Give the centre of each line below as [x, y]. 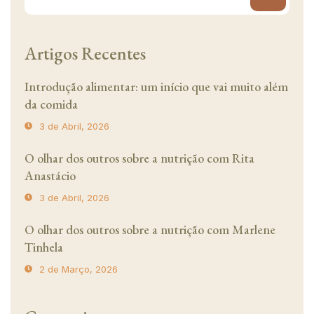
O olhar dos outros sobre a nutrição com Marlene [150, 230]
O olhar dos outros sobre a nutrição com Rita [139, 158]
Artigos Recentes [85, 54]
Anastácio [50, 176]
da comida [51, 104]
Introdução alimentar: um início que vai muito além [156, 87]
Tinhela [44, 247]
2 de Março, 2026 [78, 269]
